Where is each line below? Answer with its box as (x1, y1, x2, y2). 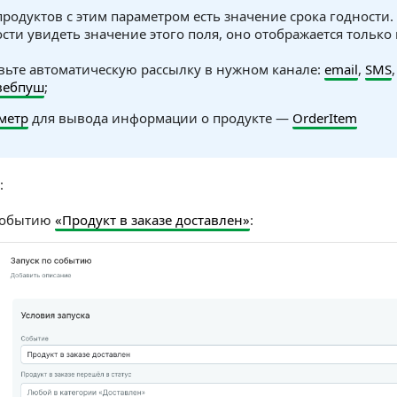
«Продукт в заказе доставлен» (55, 211, 250, 229)
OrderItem (292, 109, 357, 127)
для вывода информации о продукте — (28, 109, 292, 127)
